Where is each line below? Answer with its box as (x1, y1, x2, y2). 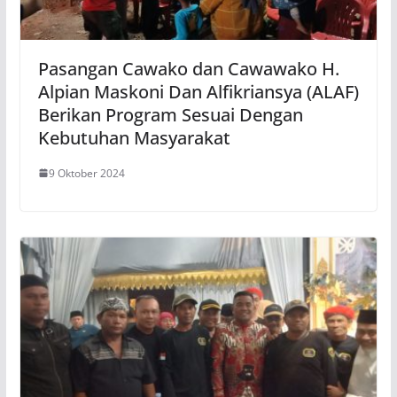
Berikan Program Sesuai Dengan (37, 102, 303, 127)
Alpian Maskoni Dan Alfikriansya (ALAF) (37, 79, 359, 104)
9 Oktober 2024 (48, 165, 125, 181)
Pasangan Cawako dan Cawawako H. (37, 56, 339, 81)
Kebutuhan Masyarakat (37, 125, 230, 150)
